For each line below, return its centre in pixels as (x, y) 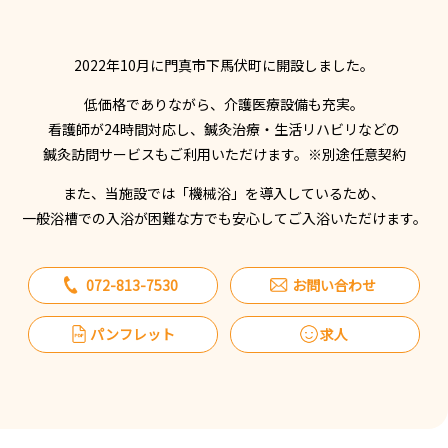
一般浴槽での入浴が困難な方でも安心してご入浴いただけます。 (224, 217)
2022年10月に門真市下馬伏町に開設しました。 (224, 64)
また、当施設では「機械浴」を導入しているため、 (224, 192)
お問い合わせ (333, 284)
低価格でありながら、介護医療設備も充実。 (224, 103)
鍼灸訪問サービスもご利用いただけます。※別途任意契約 (224, 153)
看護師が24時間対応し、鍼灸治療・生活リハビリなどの (224, 128)
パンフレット (132, 333)
